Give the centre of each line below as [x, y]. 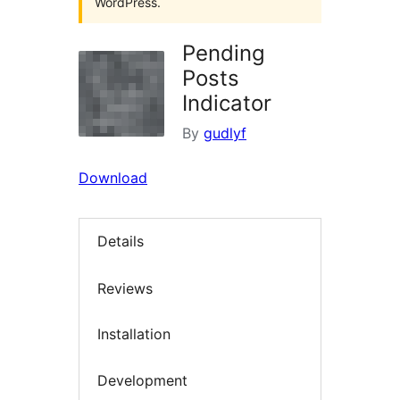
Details [121, 242]
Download [113, 178]
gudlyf [225, 133]
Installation [134, 334]
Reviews [125, 288]
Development [142, 380]
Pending [224, 53]
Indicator [227, 103]
